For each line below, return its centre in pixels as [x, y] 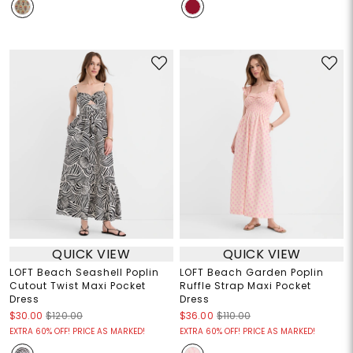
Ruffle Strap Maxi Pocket [245, 286]
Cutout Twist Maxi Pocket [77, 286]
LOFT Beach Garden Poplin [252, 273]
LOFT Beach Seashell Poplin [84, 273]
